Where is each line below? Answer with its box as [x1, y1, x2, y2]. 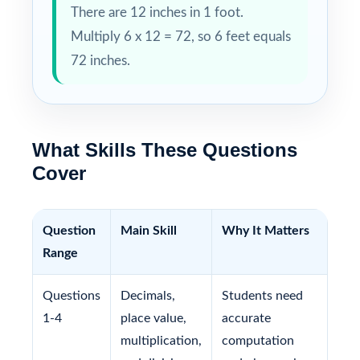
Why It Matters [222, 223, 309, 237]
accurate [222, 311, 271, 325]
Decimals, [121, 288, 175, 302]
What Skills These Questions [32, 138, 297, 161]
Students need [222, 288, 303, 302]
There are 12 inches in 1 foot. [71, 5, 243, 19]
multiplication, [121, 333, 202, 347]
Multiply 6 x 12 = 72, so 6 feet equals [71, 29, 291, 43]
